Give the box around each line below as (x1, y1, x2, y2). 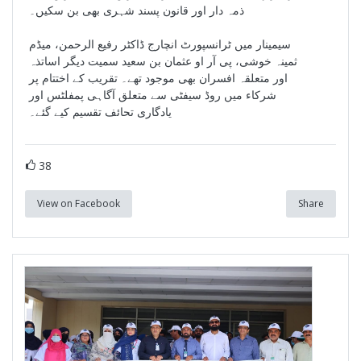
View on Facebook (37, 196, 120, 210)
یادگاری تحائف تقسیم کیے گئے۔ (29, 103, 172, 119)
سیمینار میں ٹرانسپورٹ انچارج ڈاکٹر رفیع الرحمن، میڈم (29, 35, 291, 52)
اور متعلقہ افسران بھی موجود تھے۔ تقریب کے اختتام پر (29, 69, 288, 85)
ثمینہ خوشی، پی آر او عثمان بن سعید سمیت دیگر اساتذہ (29, 52, 297, 68)
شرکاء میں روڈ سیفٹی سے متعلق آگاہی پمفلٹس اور (29, 86, 276, 102)
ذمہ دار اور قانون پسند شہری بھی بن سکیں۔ (29, 2, 244, 18)
